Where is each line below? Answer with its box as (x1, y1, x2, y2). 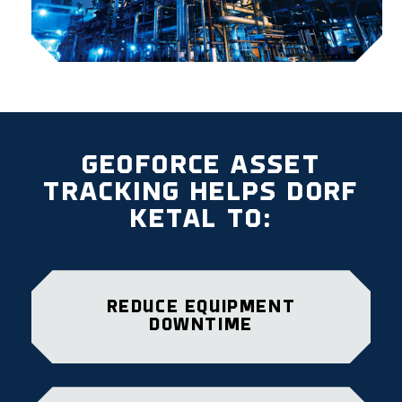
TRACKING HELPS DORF (43, 179, 359, 208)
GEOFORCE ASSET (81, 153, 321, 181)
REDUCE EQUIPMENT (106, 299, 296, 318)
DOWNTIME (149, 317, 253, 336)
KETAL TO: (129, 206, 273, 235)
